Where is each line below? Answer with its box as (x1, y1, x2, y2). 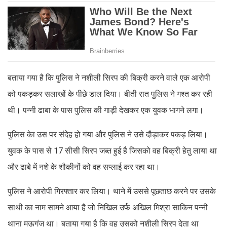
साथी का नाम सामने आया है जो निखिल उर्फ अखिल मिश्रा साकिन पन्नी (8, 202, 208, 212)
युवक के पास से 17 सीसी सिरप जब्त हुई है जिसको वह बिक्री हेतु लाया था (8, 145, 217, 156)
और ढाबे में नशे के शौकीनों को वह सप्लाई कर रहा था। (8, 162, 160, 172)
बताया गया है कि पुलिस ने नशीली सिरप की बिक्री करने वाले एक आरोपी (8, 72, 210, 83)
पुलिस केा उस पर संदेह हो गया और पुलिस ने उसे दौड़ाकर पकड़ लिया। (8, 129, 208, 139)
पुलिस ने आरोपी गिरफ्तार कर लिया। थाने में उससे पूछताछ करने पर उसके (8, 186, 216, 196)
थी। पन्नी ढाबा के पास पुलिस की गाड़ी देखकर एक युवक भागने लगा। (8, 105, 204, 115)
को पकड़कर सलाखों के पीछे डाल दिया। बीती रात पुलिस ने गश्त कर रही (8, 89, 212, 99)
